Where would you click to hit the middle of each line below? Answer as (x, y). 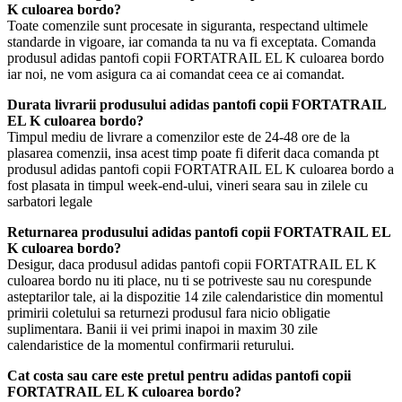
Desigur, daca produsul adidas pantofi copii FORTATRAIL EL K (192, 265)
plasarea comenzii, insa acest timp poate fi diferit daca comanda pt (193, 153)
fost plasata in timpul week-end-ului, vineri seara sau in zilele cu (188, 186)
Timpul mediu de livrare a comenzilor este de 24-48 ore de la (179, 137)
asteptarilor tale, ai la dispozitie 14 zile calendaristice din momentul (195, 297)
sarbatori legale (50, 202)
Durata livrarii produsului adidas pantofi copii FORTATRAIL (197, 105)
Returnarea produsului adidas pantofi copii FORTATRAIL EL (199, 232)
